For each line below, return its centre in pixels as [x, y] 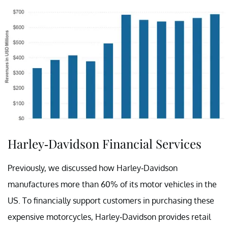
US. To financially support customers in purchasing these [111, 200]
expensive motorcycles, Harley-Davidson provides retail [109, 217]
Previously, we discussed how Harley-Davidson [93, 168]
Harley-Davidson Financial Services [105, 143]
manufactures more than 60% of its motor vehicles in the [112, 184]
